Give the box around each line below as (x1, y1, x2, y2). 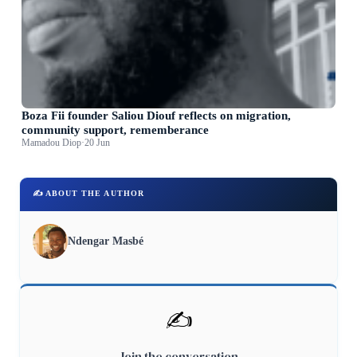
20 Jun (84, 136, 111, 148)
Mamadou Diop (22, 136, 82, 148)
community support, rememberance (22, 122, 210, 136)
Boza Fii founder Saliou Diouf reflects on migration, (22, 108, 292, 122)
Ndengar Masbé (68, 234, 143, 247)
